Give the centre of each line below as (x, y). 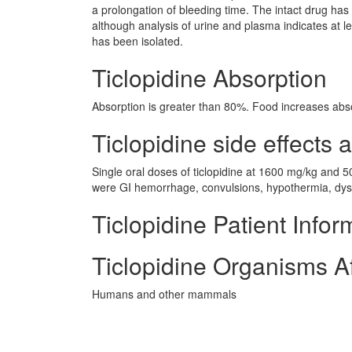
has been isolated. (137, 41)
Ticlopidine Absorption (209, 77)
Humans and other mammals (164, 294)
